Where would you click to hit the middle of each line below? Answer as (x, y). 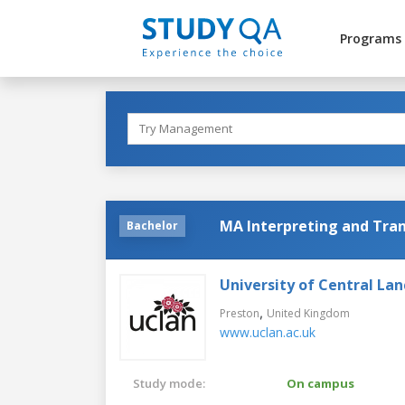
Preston (240, 313)
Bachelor (152, 225)
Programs (370, 38)
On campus (320, 383)
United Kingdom (308, 313)
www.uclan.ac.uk (268, 332)
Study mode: (169, 383)
